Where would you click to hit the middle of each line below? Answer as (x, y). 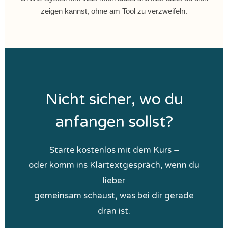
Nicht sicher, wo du (114, 99)
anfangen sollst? (114, 122)
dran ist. (114, 211)
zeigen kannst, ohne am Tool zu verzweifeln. (114, 11)
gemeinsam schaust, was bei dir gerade (114, 196)
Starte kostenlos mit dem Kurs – (114, 150)
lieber (114, 181)
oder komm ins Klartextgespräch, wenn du (114, 165)
